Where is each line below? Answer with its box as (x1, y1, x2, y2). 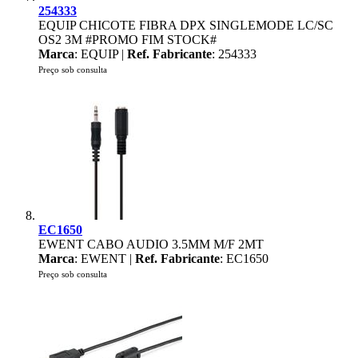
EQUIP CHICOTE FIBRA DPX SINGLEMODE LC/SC (38, 18, 333, 32)
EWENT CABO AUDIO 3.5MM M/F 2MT (38, 237, 264, 251)
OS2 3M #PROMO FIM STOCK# (38, 33, 217, 46)
